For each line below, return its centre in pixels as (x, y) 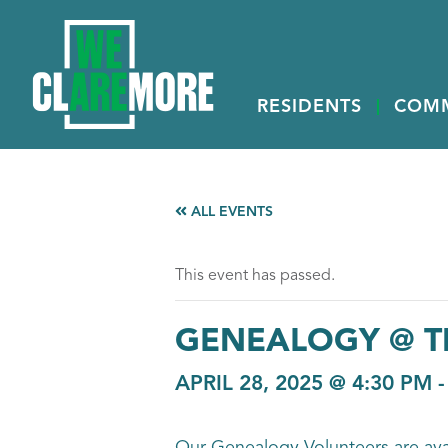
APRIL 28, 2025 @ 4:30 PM (303, 384)
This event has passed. (254, 276)
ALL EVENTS (229, 212)
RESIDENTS (309, 107)
